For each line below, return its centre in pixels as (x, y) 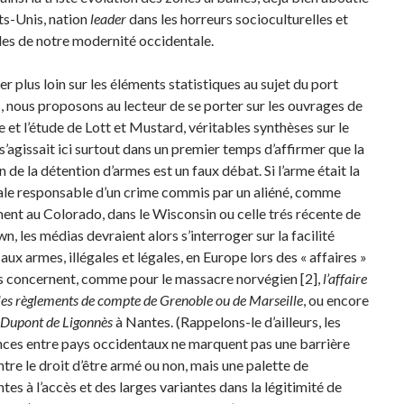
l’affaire (344, 278)
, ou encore (335, 300)
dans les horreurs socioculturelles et (237, 18)
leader (108, 18)
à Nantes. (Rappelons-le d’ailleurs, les (226, 321)
